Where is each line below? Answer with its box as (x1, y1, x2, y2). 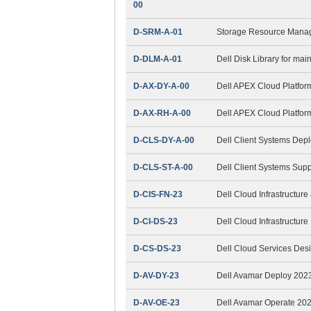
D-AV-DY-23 (133, 270, 179, 280)
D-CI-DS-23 (133, 216, 178, 226)
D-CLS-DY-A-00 (133, 135, 194, 145)
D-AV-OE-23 (133, 297, 180, 308)
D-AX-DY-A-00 (133, 81, 190, 91)
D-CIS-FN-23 (133, 189, 183, 199)
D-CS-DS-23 (133, 243, 181, 253)
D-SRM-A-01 (133, 26, 183, 37)
